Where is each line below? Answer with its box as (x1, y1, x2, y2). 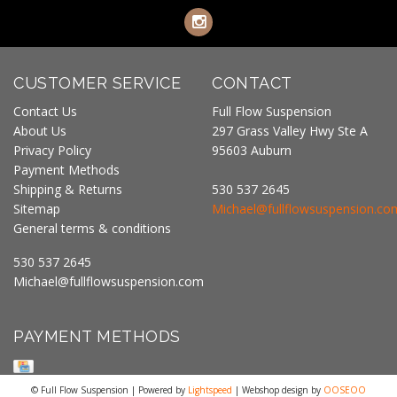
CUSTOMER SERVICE (13, 74, 181, 92)
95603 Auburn (212, 142, 292, 159)
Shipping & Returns (13, 181, 122, 198)
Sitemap (13, 200, 60, 217)
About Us (13, 122, 66, 139)
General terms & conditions (13, 220, 171, 237)
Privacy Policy (13, 142, 91, 159)
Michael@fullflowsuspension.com (13, 273, 204, 290)
